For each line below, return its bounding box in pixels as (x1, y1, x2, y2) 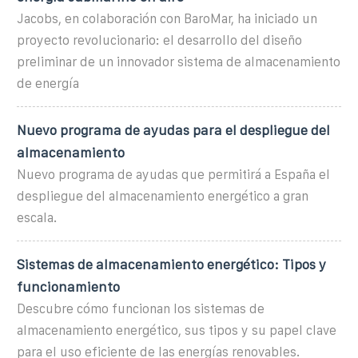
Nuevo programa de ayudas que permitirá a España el (17, 167, 330, 181)
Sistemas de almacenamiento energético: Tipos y (17, 257, 326, 272)
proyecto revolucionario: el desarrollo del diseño (17, 33, 302, 47)
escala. (17, 210, 57, 225)
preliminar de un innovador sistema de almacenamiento (17, 54, 340, 69)
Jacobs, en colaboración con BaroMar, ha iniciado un (17, 11, 317, 26)
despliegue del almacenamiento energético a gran (17, 189, 308, 203)
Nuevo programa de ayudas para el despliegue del (17, 122, 330, 137)
